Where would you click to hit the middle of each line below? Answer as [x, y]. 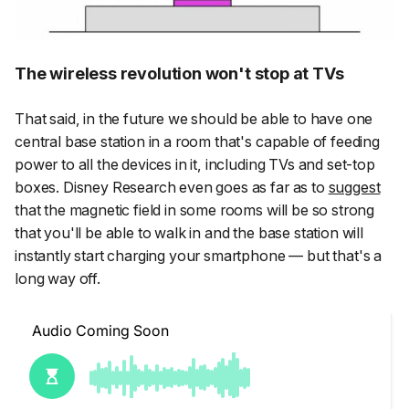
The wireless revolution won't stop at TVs [179, 73]
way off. [72, 278]
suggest [354, 187]
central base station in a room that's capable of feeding [197, 141]
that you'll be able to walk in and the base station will [189, 232]
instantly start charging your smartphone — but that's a [199, 255]
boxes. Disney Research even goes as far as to [172, 187]
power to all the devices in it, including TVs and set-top [195, 164]
